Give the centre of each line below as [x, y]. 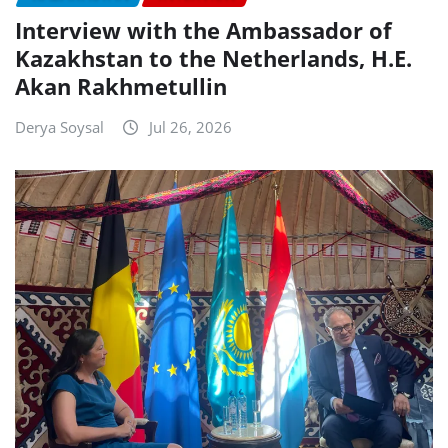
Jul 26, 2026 [190, 127]
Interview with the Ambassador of [203, 30]
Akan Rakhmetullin [121, 86]
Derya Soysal [59, 127]
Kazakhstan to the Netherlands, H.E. [213, 58]
